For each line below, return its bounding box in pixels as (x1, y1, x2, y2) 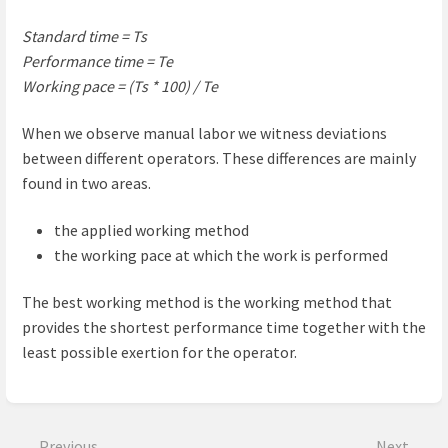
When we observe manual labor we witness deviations (22, 122, 387, 143)
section (28, 407, 79, 428)
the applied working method (54, 219, 249, 240)
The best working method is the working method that (22, 291, 392, 312)
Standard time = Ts (22, 25, 147, 46)
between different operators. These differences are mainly (22, 147, 416, 168)
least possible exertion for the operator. (22, 341, 297, 362)
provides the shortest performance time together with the (22, 316, 426, 337)
